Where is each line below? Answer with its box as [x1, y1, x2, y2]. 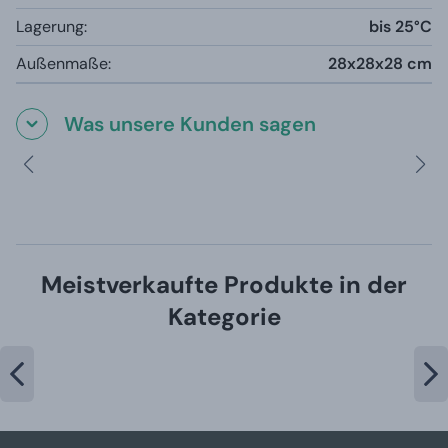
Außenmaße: [16, 52, 111, 74]
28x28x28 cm [328, 52, 432, 74]
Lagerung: [16, 15, 87, 37]
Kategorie [167, 300, 281, 332]
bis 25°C [369, 15, 432, 37]
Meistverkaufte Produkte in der [41, 268, 407, 300]
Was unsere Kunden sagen [64, 110, 316, 137]
